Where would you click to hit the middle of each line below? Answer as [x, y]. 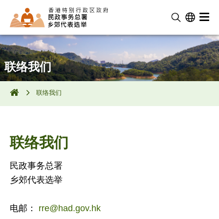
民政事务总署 [36, 165]
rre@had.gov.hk [70, 208]
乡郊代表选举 [36, 180]
